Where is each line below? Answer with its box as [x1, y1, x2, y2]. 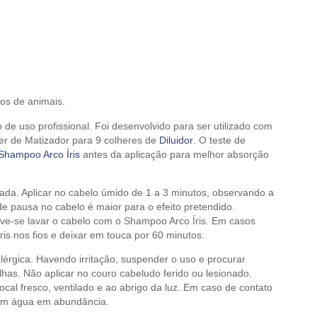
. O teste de [193, 134, 246, 146]
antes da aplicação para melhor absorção [80, 149, 269, 160]
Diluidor [159, 134, 193, 146]
